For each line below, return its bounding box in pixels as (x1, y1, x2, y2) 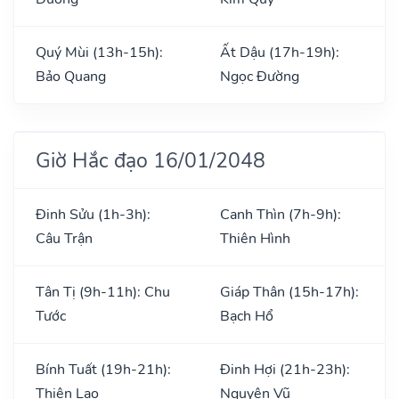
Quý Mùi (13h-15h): (36, 42, 163, 62)
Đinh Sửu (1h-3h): (36, 204, 151, 224)
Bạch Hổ (220, 305, 273, 326)
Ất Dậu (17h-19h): (220, 42, 339, 62)
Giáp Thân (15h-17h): (220, 281, 359, 302)
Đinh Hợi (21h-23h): (220, 359, 350, 379)
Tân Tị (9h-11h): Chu (36, 281, 170, 302)
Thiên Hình (220, 228, 290, 248)
